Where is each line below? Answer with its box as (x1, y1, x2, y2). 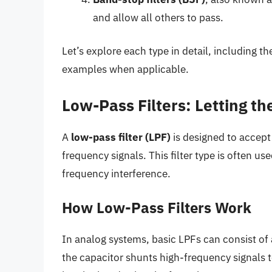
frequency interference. (62, 166, 171, 180)
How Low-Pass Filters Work (62, 198, 251, 218)
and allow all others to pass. (93, 10, 223, 24)
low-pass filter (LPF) (71, 130, 171, 144)
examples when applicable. (62, 63, 189, 76)
